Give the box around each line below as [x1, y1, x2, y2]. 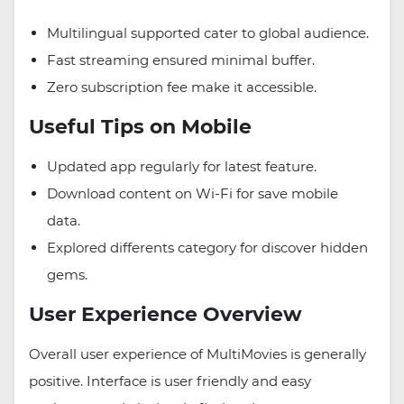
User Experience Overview [29, 302, 308, 327]
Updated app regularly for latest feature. [47, 158, 317, 176]
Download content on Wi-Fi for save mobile [47, 185, 338, 203]
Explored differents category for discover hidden [47, 239, 368, 257]
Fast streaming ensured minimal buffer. [47, 51, 315, 69]
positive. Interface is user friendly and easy [29, 372, 311, 390]
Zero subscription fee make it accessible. [47, 78, 320, 96]
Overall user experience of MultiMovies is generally [29, 345, 366, 363]
